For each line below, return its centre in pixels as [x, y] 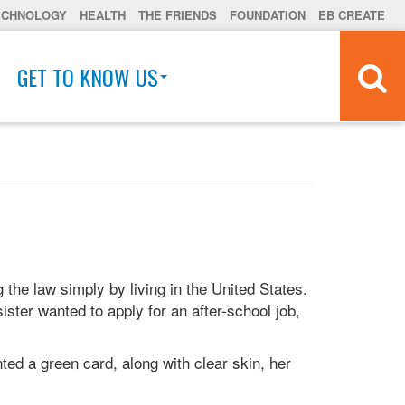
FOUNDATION [268, 15]
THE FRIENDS [178, 15]
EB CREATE [352, 15]
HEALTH [103, 15]
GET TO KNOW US [88, 76]
